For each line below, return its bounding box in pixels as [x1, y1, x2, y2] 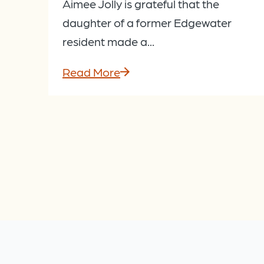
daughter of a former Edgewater [62, 15, 232, 30]
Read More [62, 65, 120, 80]
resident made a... [62, 34, 154, 49]
